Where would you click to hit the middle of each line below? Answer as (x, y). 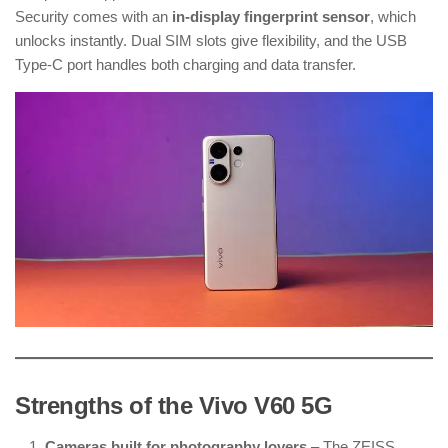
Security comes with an (93, 17)
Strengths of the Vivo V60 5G (173, 406)
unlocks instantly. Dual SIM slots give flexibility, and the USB (211, 41)
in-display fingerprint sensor (271, 17)
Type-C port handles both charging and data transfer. (185, 65)
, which (393, 17)
